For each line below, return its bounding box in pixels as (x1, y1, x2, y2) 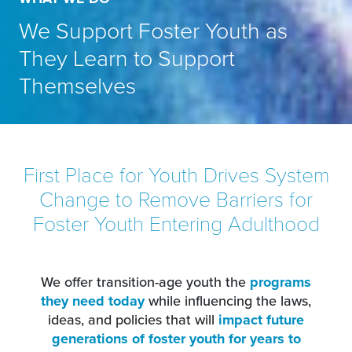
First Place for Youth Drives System (23, 159, 329, 188)
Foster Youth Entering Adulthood (32, 208, 320, 236)
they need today (41, 291, 145, 311)
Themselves (19, 69, 136, 101)
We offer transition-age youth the (41, 272, 250, 291)
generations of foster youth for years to (51, 328, 301, 349)
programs (250, 272, 311, 292)
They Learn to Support (19, 42, 235, 73)
